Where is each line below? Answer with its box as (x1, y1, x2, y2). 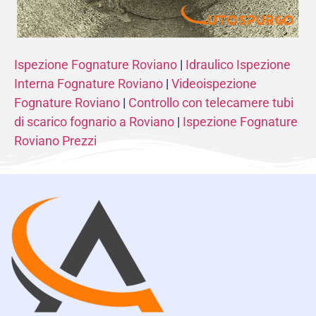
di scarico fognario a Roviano (14, 114, 174, 129)
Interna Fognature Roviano (14, 75, 163, 91)
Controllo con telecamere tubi (128, 95, 293, 110)
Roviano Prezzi (14, 133, 97, 148)
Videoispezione (171, 75, 257, 91)
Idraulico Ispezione (186, 56, 291, 72)
